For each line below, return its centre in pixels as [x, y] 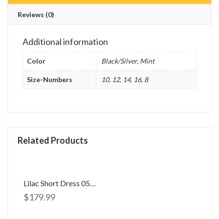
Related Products [53, 141]
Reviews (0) [36, 14]
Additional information [65, 41]
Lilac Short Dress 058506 [93, 183]
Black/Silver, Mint [128, 61]
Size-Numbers [50, 79]
